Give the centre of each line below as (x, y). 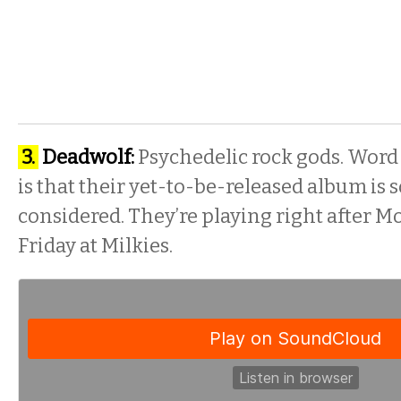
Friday (47, 246)
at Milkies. (124, 246)
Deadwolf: (86, 157)
